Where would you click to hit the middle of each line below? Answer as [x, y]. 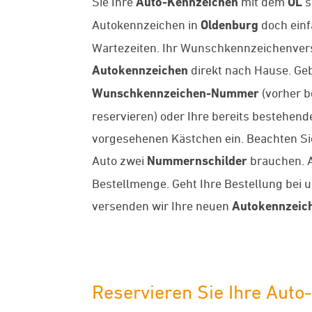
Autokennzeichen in [146, 24]
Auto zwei [119, 160]
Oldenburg [229, 24]
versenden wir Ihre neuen [162, 205]
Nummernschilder [198, 160]
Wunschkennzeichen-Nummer [175, 93]
